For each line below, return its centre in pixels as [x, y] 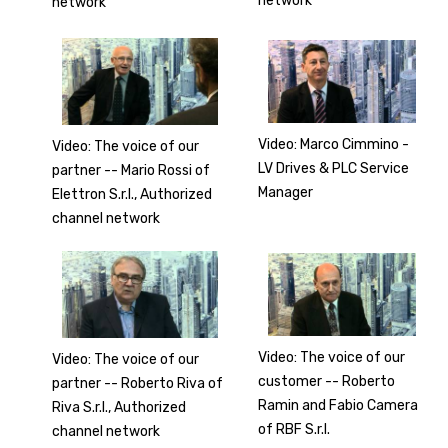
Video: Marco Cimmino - [334, 144]
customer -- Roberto [327, 381]
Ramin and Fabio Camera [338, 405]
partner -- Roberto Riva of [138, 384]
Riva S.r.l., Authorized [119, 408]
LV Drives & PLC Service [334, 168]
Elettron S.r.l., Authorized [132, 195]
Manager [286, 192]
